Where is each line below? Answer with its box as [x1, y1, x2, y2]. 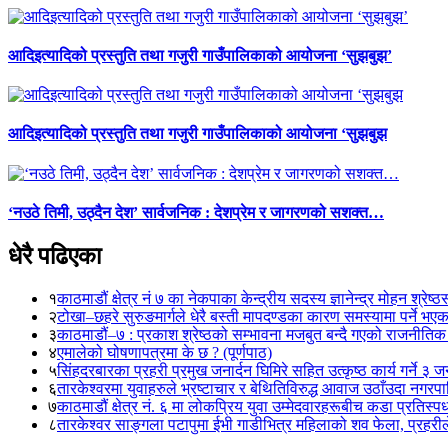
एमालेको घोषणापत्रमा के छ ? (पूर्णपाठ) [57, 344, 272, 362]
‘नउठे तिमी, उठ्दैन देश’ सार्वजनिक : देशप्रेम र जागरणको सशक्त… [8, 203, 384, 221]
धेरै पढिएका [8, 243, 101, 270]
